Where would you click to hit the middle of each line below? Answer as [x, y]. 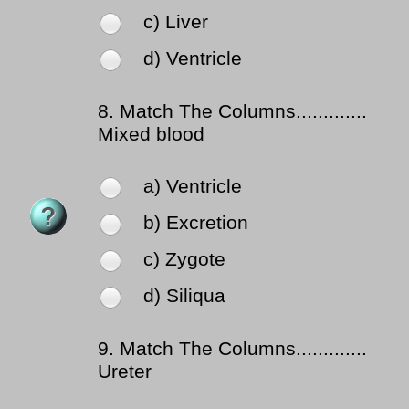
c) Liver [176, 22]
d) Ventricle [193, 59]
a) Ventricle [193, 187]
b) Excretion [196, 223]
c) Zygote [184, 260]
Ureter [125, 372]
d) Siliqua [184, 296]
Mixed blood [151, 135]
